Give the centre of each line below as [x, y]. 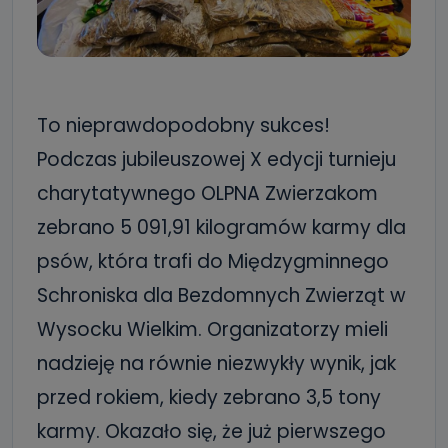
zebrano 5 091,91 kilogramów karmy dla [221, 227]
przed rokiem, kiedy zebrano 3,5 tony [209, 397]
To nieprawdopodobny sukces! [183, 125]
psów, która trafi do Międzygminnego [213, 261]
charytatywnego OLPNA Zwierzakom [207, 193]
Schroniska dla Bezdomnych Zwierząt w [221, 295]
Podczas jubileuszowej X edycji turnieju [216, 159]
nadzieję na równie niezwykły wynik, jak [216, 363]
